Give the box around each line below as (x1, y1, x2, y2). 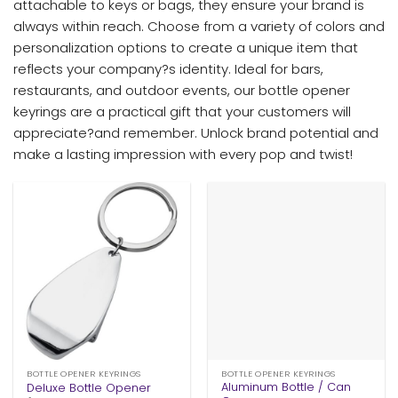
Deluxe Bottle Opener (27, 379, 152, 395)
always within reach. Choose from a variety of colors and (13, 16, 385, 36)
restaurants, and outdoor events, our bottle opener (13, 80, 350, 99)
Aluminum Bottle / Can (221, 379, 352, 395)
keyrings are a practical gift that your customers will (13, 101, 351, 121)
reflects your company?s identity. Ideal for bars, (13, 59, 323, 78)
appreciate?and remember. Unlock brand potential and (13, 123, 378, 142)
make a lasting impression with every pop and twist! (13, 144, 353, 163)
